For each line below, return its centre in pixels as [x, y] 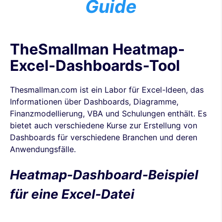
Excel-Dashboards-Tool [95, 66]
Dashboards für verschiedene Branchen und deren [104, 138]
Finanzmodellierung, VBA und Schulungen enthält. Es [108, 114]
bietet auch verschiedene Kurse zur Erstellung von [104, 126]
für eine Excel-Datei [72, 194]
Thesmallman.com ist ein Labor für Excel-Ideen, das [107, 90]
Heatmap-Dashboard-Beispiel [104, 175]
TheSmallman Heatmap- [97, 49]
